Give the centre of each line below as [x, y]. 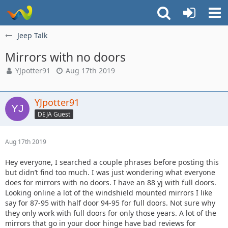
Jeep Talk [32, 35]
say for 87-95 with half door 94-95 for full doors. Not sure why [110, 203]
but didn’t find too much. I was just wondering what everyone [110, 172]
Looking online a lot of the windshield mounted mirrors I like [109, 193]
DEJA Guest [54, 114]
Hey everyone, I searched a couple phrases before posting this [112, 162]
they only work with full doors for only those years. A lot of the [111, 213]
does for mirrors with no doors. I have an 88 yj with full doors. [111, 182]
